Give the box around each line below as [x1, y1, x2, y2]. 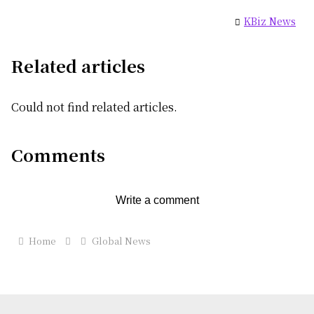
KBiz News [244, 14, 296, 29]
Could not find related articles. [11, 99, 177, 116]
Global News [91, 233, 151, 247]
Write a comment [115, 194, 199, 207]
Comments [11, 142, 105, 168]
